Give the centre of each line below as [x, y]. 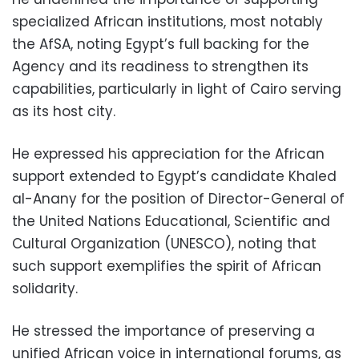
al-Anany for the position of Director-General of [178, 198]
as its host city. [64, 111]
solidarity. [45, 288]
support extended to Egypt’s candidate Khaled [174, 176]
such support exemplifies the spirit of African [167, 266]
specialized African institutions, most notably [167, 21]
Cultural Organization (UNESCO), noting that [164, 243]
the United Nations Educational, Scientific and [171, 221]
